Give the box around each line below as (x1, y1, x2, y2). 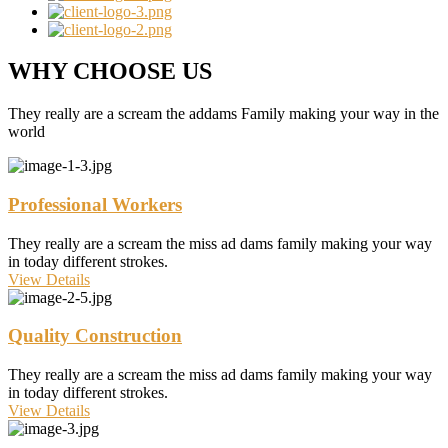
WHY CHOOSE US (8, 58, 212, 85)
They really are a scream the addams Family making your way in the (8, 105, 439, 123)
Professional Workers (8, 194, 182, 216)
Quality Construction (8, 325, 182, 347)
